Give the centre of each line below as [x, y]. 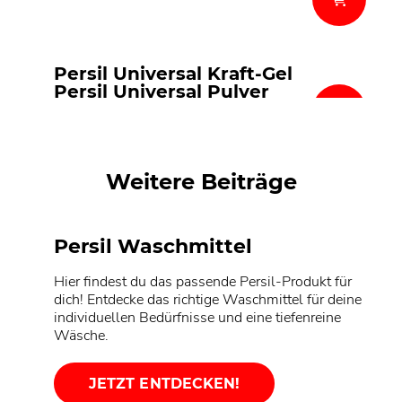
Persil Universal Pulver [162, 92]
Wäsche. [81, 336]
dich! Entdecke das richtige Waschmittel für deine [208, 300]
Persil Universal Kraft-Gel [173, 74]
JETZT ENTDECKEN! [165, 384]
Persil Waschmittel [153, 247]
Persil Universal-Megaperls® [188, 110]
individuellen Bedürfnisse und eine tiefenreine [197, 318]
